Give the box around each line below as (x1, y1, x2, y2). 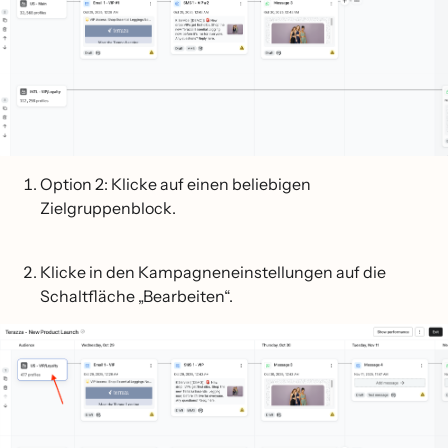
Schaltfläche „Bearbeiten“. (40, 286, 233, 307)
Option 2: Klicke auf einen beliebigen (40, 174, 311, 195)
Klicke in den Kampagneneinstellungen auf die (40, 262, 386, 283)
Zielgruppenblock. (40, 198, 176, 219)
